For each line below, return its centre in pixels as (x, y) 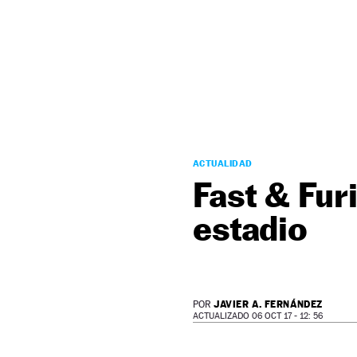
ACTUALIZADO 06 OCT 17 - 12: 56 (258, 316)
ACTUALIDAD (223, 163)
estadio (250, 228)
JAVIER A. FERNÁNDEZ (268, 304)
